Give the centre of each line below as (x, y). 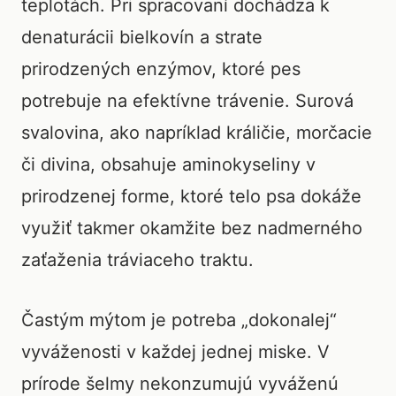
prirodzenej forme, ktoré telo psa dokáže (191, 196)
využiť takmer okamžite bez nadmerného (192, 228)
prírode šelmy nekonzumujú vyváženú (180, 384)
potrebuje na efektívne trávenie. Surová (187, 101)
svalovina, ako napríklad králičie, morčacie (197, 133)
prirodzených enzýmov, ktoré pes (161, 69)
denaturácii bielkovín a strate (142, 37)
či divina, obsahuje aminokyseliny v (168, 164)
